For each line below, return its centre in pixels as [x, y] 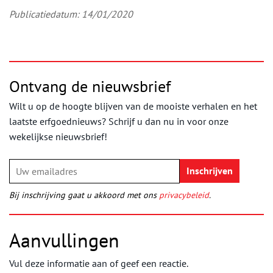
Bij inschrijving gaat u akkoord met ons [84, 195]
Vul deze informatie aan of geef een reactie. [99, 263]
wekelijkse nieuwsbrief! [58, 136]
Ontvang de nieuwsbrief [90, 86]
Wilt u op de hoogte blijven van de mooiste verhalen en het [133, 106]
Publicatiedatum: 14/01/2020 [71, 14]
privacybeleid [184, 195]
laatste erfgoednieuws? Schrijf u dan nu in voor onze [119, 121]
